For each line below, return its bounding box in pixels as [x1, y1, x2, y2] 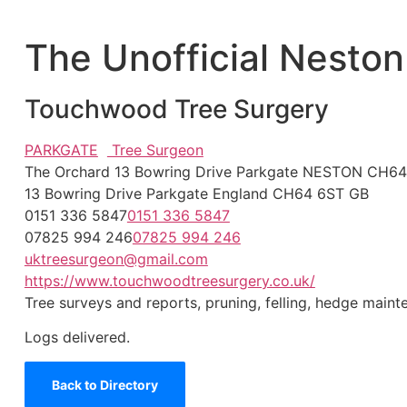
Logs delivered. [24, 328, 130, 347]
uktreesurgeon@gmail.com [24, 250, 208, 268]
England [212, 184, 268, 203]
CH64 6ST [272, 184, 344, 203]
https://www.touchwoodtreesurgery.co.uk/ [24, 272, 315, 290]
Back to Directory [51, 376, 158, 392]
